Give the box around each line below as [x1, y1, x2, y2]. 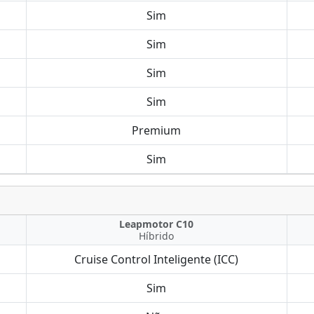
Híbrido [139, 229, 175, 243]
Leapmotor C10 [119, 217, 194, 231]
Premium [132, 123, 182, 138]
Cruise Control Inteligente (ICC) [74, 252, 239, 267]
